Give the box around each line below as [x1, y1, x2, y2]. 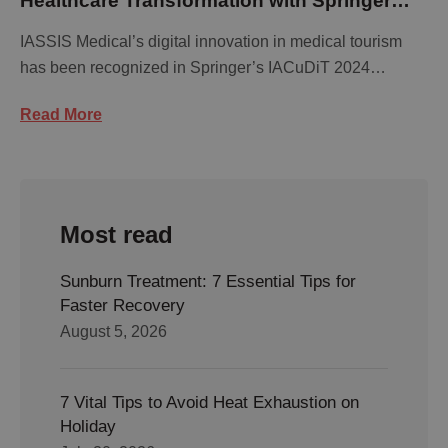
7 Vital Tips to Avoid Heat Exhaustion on [60, 393, 359, 412]
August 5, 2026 [60, 323, 167, 340]
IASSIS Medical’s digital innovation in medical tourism [20, 33, 402, 50]
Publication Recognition [20, 16, 241, 37]
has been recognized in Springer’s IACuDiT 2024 [20, 59, 370, 76]
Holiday [60, 417, 116, 436]
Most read [60, 221, 173, 248]
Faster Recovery [60, 296, 185, 315]
